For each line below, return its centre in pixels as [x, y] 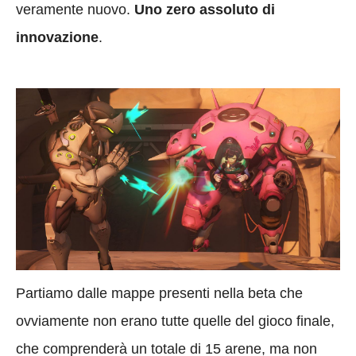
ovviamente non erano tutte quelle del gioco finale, [175, 321]
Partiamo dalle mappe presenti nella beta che [159, 294]
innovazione [57, 37]
